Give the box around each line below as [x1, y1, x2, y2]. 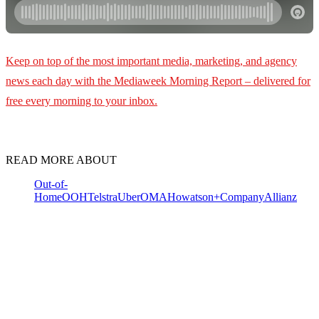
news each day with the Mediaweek [6, 75, 167, 88]
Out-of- [34, 178, 68, 191]
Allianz [264, 191, 297, 204]
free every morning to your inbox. [6, 95, 157, 108]
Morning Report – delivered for [169, 75, 310, 88]
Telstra [88, 191, 117, 204]
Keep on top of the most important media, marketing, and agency [6, 55, 297, 68]
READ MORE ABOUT [6, 154, 117, 167]
